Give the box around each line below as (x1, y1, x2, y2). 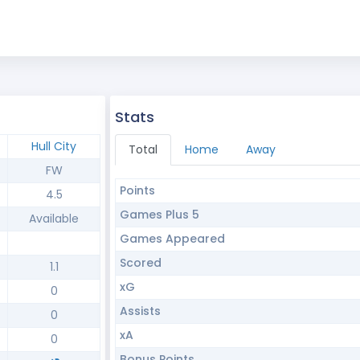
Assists (119, 303, 161, 319)
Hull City (31, 138, 76, 154)
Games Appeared (119, 231, 225, 247)
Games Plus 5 (119, 207, 199, 223)
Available (29, 211, 79, 227)
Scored (119, 255, 162, 271)
